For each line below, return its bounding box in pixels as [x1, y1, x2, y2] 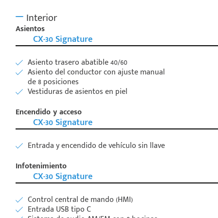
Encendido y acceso [16, 105, 82, 119]
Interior [23, 9, 57, 26]
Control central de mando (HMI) [28, 193, 133, 206]
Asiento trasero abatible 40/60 [28, 55, 127, 69]
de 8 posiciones [28, 75, 79, 89]
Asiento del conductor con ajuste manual [28, 65, 165, 79]
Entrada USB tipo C [28, 202, 91, 216]
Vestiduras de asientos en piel [28, 85, 127, 98]
